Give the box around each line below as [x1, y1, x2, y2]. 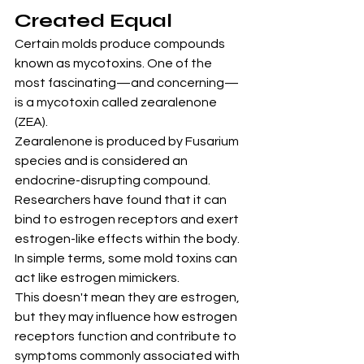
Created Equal [15, 9, 172, 33]
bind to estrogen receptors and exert [15, 213, 241, 227]
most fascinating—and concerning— [15, 76, 239, 90]
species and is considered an [15, 154, 190, 168]
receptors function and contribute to [15, 330, 239, 344]
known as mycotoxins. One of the [15, 57, 214, 71]
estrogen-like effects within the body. [15, 232, 240, 246]
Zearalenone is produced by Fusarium [15, 135, 241, 149]
